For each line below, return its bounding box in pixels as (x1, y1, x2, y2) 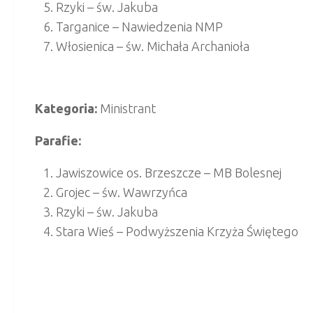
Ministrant (97, 101, 156, 115)
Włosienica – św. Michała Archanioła (56, 38, 249, 53)
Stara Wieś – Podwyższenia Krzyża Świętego (56, 224, 298, 238)
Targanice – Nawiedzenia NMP (56, 19, 223, 34)
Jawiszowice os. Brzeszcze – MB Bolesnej (56, 165, 282, 180)
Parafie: (35, 133, 81, 147)
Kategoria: (35, 101, 97, 115)
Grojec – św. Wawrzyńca (56, 184, 187, 199)
